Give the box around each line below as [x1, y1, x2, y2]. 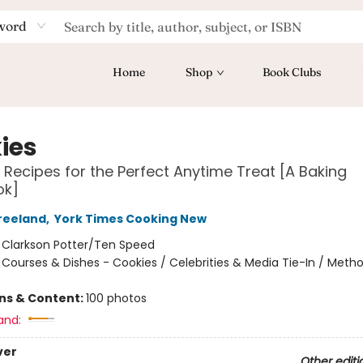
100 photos [85, 290, 147, 306]
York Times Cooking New [53, 211, 207, 227]
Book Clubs [263, 65, 322, 79]
